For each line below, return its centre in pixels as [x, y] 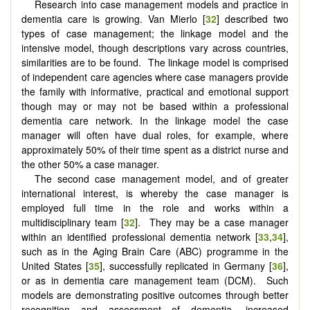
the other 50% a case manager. [90, 164]
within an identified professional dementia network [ [140, 237]
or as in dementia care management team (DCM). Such [155, 281]
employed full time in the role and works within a [155, 208]
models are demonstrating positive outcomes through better [155, 295]
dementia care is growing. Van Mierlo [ [113, 19]
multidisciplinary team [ [73, 222]
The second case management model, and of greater [162, 179]
